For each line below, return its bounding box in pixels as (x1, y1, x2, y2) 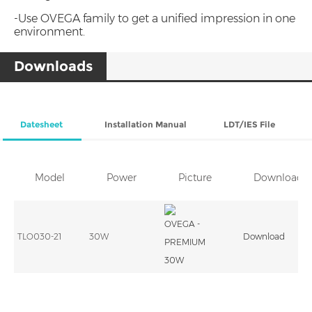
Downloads (14, 58, 93, 75)
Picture (178, 171, 212, 185)
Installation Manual (104, 119, 187, 130)
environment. (14, 25, 96, 39)
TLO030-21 (17, 231, 61, 242)
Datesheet (20, 119, 63, 130)
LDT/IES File (224, 119, 276, 130)
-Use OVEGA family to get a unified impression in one (14, 12, 295, 26)
